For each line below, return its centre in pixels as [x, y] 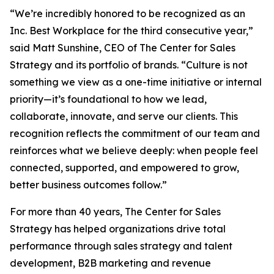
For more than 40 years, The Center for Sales [115, 212]
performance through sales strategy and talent [121, 246]
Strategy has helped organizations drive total [118, 229]
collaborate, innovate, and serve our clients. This [124, 117]
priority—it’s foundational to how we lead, [108, 99]
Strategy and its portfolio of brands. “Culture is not [129, 65]
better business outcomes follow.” [88, 185]
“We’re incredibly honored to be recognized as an [128, 14]
